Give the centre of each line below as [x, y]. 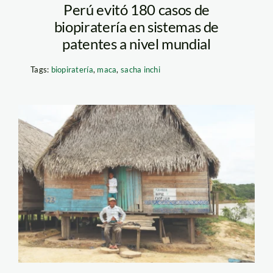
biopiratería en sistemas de [136, 26]
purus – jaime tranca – [134, 147]
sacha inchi [141, 69]
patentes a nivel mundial [136, 43]
